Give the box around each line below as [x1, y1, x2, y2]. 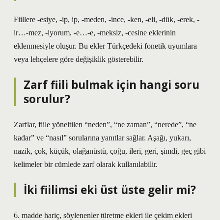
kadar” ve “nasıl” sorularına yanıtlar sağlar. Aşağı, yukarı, [14, 134, 191, 142]
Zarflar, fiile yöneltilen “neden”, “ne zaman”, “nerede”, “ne [14, 120, 196, 129]
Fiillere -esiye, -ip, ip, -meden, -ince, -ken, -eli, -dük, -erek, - [14, 15, 199, 24]
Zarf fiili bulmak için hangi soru [24, 77, 199, 92]
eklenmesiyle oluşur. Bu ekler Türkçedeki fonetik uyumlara [14, 42, 197, 50]
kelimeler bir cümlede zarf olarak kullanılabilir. [14, 160, 158, 168]
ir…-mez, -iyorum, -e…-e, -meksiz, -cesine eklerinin [14, 28, 176, 37]
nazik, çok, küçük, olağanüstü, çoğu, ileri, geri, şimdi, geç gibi [14, 147, 206, 155]
